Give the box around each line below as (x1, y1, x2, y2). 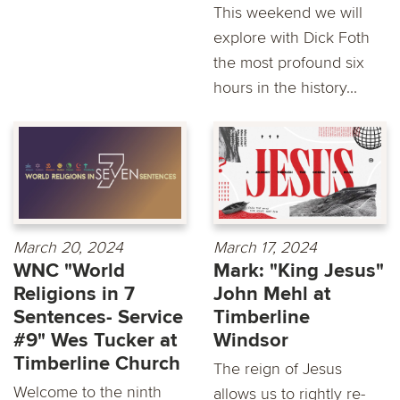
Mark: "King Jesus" (213, 258, 384, 283)
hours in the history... (213, 78, 357, 98)
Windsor (213, 328, 288, 353)
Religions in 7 (13, 281, 135, 306)
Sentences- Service (13, 304, 183, 329)
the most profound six (213, 53, 364, 73)
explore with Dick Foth (213, 28, 370, 48)
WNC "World (13, 258, 125, 283)
